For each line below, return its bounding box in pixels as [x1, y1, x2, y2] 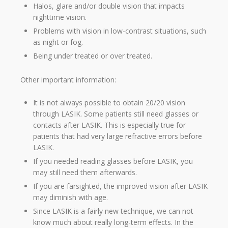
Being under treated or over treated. [33, 51, 152, 61]
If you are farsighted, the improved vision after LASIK [33, 181, 208, 191]
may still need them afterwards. [33, 167, 137, 177]
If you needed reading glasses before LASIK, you [33, 156, 193, 166]
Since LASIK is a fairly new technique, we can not [33, 206, 193, 216]
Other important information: [20, 75, 116, 85]
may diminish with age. [33, 192, 108, 202]
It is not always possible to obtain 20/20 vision [33, 97, 185, 107]
